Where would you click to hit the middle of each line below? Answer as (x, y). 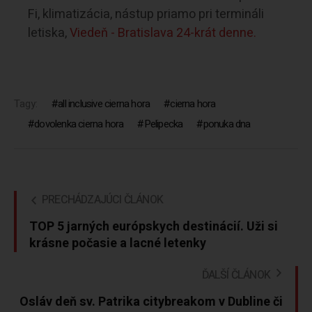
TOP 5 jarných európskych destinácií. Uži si (154, 227)
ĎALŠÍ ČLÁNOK (236, 275)
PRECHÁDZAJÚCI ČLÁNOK (102, 200)
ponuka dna (227, 124)
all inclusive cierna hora (104, 104)
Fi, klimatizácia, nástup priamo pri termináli (146, 15)
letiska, (49, 33)
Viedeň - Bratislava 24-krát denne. (163, 33)
